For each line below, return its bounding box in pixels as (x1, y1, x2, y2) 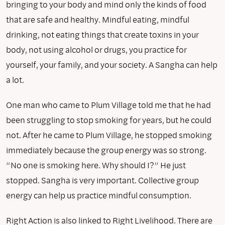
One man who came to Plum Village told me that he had (6, 98, 211, 110)
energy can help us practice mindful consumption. (6, 189, 191, 201)
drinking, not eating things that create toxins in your (6, 28, 199, 40)
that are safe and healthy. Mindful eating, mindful (6, 13, 189, 25)
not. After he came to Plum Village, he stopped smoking (6, 129, 212, 141)
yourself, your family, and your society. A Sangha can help (6, 58, 217, 70)
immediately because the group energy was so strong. (6, 144, 206, 156)
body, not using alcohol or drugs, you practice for (6, 43, 187, 55)
